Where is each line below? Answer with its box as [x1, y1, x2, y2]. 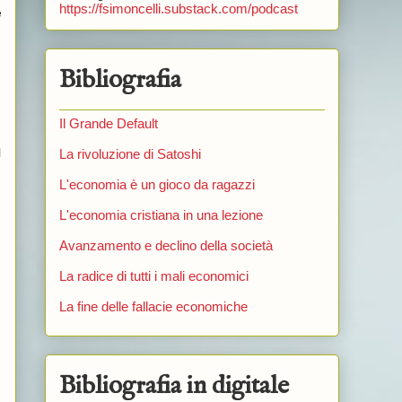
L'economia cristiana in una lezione [58, 207, 263, 223]
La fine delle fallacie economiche [58, 299, 248, 315]
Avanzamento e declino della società [58, 238, 273, 254]
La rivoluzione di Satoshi [58, 146, 201, 162]
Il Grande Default [58, 116, 158, 132]
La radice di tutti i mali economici [58, 268, 249, 284]
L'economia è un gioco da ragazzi [58, 177, 255, 193]
